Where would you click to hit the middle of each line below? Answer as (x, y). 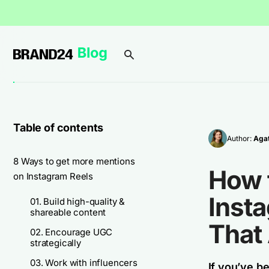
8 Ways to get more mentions (74, 161)
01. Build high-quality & (78, 201)
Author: (240, 138)
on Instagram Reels (53, 176)
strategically (56, 243)
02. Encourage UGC (71, 232)
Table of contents (59, 128)
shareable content (68, 212)
